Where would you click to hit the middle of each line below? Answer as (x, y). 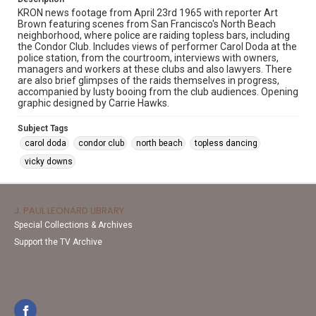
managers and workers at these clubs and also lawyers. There (155, 69)
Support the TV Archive (58, 242)
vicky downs (49, 162)
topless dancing (226, 143)
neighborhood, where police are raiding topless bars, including (154, 35)
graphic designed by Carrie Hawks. (93, 103)
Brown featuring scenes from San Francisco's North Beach (147, 24)
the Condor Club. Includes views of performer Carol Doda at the (157, 47)
